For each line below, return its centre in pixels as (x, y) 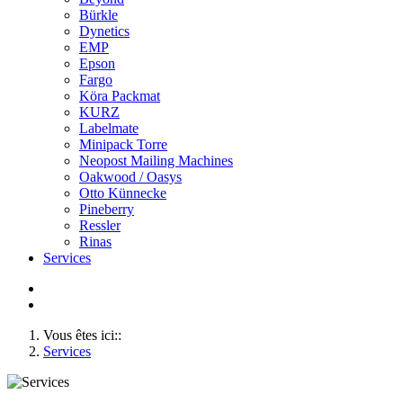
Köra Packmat (120, 96)
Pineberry (107, 209)
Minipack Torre (123, 144)
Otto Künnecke (123, 193)
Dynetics (104, 31)
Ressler (100, 225)
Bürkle (99, 15)
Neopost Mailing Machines (156, 161)
